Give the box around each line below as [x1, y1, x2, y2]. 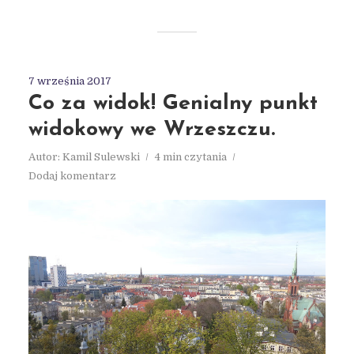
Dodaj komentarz [28, 170, 116, 183]
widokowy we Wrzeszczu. [28, 119, 275, 141]
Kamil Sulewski [62, 151, 140, 164]
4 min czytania [154, 151, 227, 164]
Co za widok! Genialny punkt [28, 93, 318, 115]
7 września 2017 [28, 75, 111, 88]
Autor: [28, 151, 62, 164]
